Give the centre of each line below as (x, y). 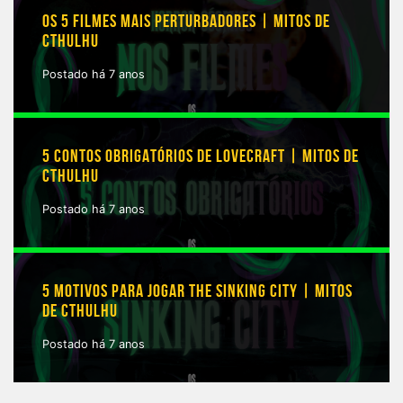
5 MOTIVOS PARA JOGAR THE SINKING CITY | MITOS (197, 291)
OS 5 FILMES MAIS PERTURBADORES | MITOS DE (186, 22)
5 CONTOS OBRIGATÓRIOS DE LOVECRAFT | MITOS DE (201, 157)
